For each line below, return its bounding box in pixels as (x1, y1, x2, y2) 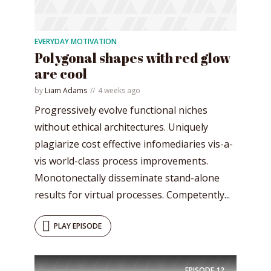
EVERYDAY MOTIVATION (34, 36, 117, 47)
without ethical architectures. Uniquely (34, 120, 208, 134)
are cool (34, 64, 87, 82)
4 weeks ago (98, 85, 140, 96)
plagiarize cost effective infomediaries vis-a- (34, 137, 233, 151)
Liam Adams (45, 85, 87, 96)
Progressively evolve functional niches (34, 103, 207, 117)
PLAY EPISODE (54, 220, 102, 231)
